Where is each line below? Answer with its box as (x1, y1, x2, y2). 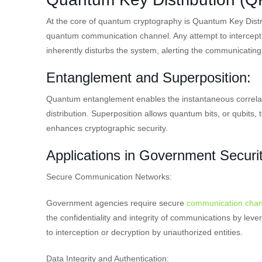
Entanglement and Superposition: (46, 69, 251, 85)
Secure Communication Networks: (46, 171, 172, 181)
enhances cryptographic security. (46, 123, 168, 133)
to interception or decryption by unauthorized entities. (46, 227, 243, 237)
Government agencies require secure (46, 198, 187, 208)
